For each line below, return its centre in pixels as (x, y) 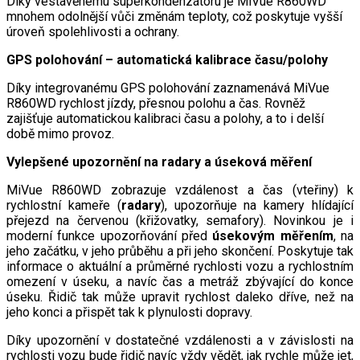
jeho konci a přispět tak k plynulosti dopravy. (129, 312)
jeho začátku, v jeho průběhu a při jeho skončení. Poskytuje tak (180, 251)
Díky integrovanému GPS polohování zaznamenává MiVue (168, 88)
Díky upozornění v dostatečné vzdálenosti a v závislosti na (180, 340)
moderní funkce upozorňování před (110, 235)
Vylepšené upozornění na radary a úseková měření (159, 162)
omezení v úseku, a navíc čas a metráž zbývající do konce (180, 281)
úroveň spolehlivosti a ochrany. (93, 31)
